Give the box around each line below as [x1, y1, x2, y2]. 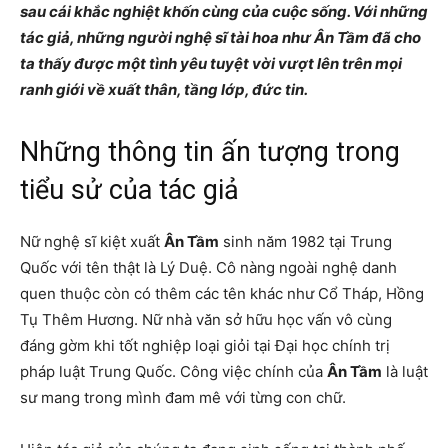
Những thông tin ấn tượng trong [20, 136, 400, 169]
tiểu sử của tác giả [20, 174, 246, 207]
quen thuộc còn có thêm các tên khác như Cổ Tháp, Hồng [20, 284, 424, 304]
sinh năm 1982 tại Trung [219, 232, 392, 252]
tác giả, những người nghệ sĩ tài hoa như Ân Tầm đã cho [20, 28, 421, 48]
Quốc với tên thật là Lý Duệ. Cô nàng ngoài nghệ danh [20, 258, 397, 278]
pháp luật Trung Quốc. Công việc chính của [20, 362, 327, 382]
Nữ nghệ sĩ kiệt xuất [20, 232, 164, 252]
